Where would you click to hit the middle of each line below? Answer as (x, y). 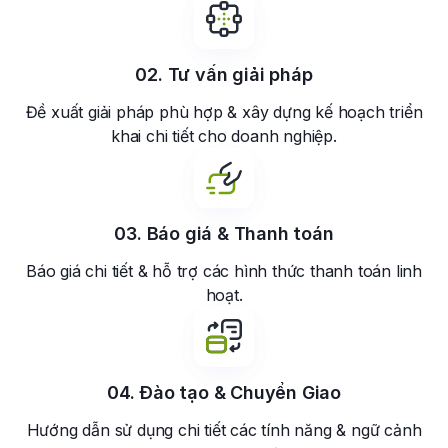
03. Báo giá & (174, 234)
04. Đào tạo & (168, 393)
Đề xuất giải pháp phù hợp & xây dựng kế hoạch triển (224, 112)
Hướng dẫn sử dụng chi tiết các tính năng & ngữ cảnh (224, 430)
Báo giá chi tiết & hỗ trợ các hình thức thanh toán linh (224, 271)
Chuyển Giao (285, 393)
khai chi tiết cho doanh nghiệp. (224, 136)
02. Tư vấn (184, 75)
